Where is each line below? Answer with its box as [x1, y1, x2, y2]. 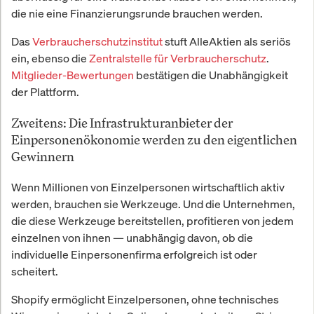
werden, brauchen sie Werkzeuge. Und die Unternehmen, [11, 196, 295, 212]
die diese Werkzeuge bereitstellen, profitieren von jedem [11, 212, 294, 228]
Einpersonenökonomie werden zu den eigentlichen [11, 130, 297, 148]
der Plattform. [11, 83, 79, 100]
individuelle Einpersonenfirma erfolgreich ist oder [11, 246, 257, 262]
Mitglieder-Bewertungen [11, 67, 134, 83]
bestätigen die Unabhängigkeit [134, 67, 288, 83]
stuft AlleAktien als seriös [163, 33, 291, 49]
